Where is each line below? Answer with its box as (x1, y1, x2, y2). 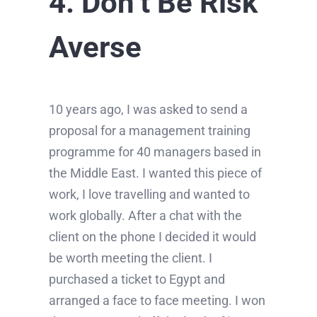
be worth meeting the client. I (48, 250, 212, 266)
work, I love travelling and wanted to (48, 187, 250, 202)
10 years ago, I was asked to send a (48, 102, 248, 117)
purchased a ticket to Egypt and (48, 272, 225, 287)
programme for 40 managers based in (48, 144, 261, 160)
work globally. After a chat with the (48, 208, 242, 224)
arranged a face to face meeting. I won (48, 293, 265, 309)
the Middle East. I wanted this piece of (48, 166, 262, 181)
